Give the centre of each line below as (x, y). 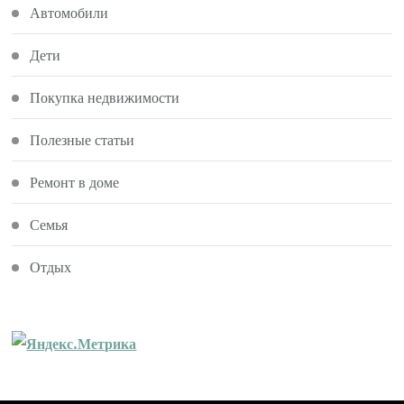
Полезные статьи (83, 139)
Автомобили (69, 12)
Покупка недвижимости (105, 96)
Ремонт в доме (75, 181)
